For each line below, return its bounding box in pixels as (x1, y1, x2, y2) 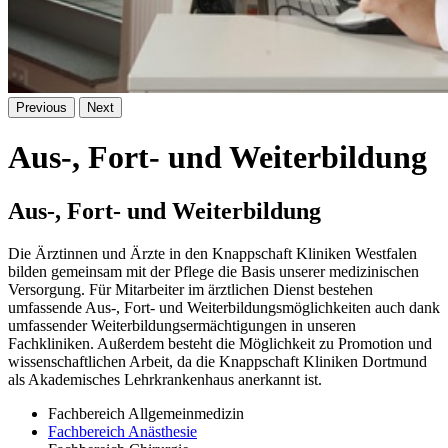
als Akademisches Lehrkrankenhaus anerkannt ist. (8, 370, 322, 388)
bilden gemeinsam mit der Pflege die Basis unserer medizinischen (8, 262, 419, 280)
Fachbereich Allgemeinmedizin (48, 404, 244, 422)
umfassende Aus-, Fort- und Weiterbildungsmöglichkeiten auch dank (8, 298, 440, 316)
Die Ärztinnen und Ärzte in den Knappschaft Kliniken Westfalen (8, 244, 417, 262)
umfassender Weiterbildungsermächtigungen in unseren (8, 316, 356, 334)
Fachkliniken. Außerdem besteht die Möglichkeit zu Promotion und (8, 334, 432, 352)
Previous (16, 100, 67, 115)
